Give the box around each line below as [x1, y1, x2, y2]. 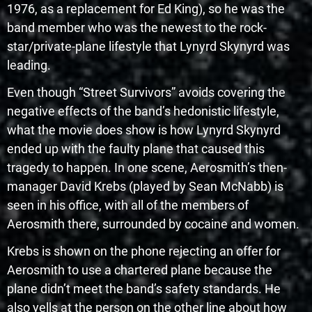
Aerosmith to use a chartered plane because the [7, 262, 272, 277]
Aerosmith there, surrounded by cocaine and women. [7, 216, 299, 231]
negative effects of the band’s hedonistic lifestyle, [7, 103, 279, 118]
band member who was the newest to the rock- [7, 19, 267, 35]
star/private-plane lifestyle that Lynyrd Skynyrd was [7, 38, 290, 54]
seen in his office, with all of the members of [7, 197, 249, 212]
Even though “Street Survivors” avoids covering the [7, 84, 286, 100]
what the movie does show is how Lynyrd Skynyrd [7, 122, 281, 137]
